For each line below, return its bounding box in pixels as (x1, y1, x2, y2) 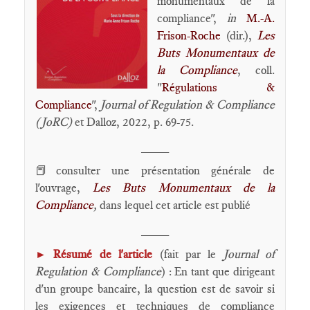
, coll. (237, 63, 275, 77)
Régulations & (162, 80, 275, 94)
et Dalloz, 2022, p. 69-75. (72, 115, 194, 129)
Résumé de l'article (53, 247, 160, 261)
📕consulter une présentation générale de (35, 163, 275, 177)
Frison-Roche (157, 28, 221, 42)
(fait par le (159, 247, 224, 261)
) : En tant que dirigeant (161, 264, 275, 278)
